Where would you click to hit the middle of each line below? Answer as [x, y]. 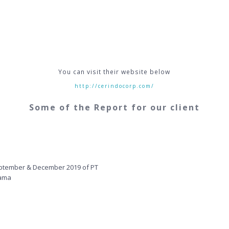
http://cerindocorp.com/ [114, 86]
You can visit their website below [114, 72]
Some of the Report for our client [114, 107]
